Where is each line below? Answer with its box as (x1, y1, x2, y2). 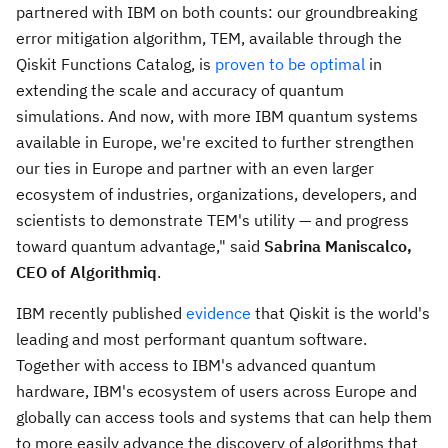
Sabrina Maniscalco (264, 235, 407, 256)
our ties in (16, 157, 92, 178)
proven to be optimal (215, 53, 365, 74)
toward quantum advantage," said (16, 235, 264, 256)
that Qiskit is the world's (251, 302, 430, 323)
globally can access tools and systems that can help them (16, 406, 432, 427)
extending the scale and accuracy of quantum (16, 79, 344, 100)
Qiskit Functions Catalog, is (16, 53, 215, 74)
